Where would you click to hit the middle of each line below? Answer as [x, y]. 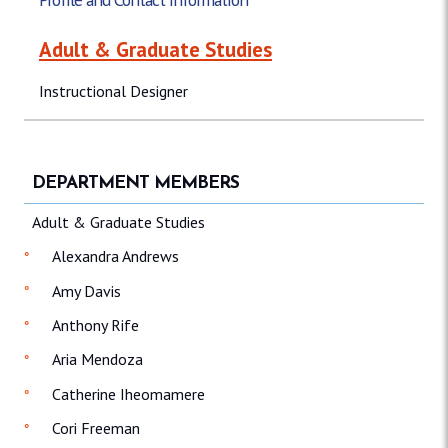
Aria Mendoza [97, 359]
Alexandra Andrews [115, 256]
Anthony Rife [95, 324]
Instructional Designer [113, 91]
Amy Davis [86, 290]
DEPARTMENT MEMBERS [135, 184]
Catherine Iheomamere [128, 393]
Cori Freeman [96, 428]
